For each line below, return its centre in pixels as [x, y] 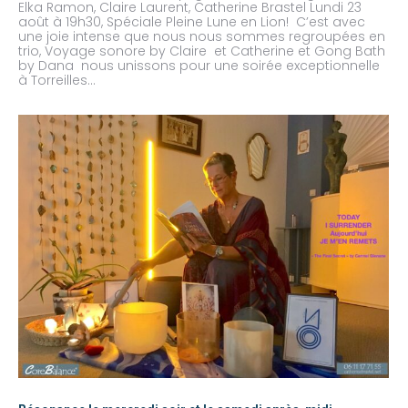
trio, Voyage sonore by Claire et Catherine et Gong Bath [202, 51]
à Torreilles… [57, 81]
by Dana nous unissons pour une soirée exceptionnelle [199, 66]
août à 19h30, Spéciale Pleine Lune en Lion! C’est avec [192, 22]
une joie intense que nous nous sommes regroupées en [202, 37]
